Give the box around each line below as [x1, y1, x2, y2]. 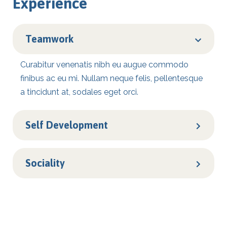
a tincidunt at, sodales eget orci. [20, 87, 138, 97]
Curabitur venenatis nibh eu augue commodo [20, 60, 188, 69]
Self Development [25, 119, 108, 131]
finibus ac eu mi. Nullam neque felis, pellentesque [20, 73, 203, 83]
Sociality [25, 157, 65, 169]
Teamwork [25, 33, 73, 45]
